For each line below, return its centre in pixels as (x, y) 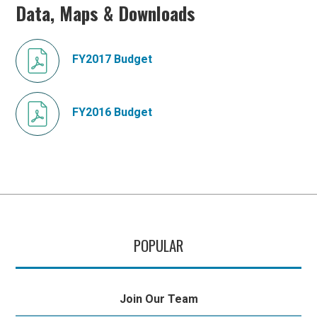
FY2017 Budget (113, 59)
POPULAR (158, 245)
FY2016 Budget (113, 112)
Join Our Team (158, 299)
